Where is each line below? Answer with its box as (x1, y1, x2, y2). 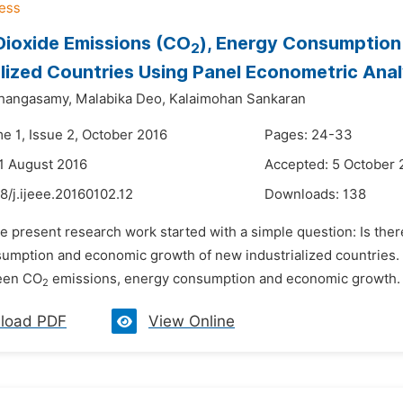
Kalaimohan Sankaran (169, 91, 306, 107)
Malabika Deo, (76, 91, 166, 107)
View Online (148, 312, 235, 330)
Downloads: (264, 186, 343, 202)
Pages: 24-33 (264, 127, 353, 143)
